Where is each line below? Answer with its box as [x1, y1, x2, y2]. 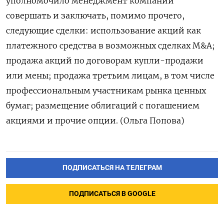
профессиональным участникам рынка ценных [6, 85, 206, 95]
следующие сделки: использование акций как [6, 25, 201, 35]
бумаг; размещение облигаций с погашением [6, 100, 199, 110]
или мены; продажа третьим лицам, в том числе [6, 70, 214, 80]
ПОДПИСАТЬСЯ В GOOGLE [68, 189, 155, 198]
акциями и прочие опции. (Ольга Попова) [6, 115, 184, 125]
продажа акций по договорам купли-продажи [6, 55, 203, 65]
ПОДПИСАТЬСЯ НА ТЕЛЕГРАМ [62, 163, 162, 172]
